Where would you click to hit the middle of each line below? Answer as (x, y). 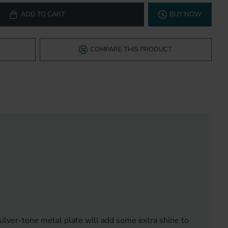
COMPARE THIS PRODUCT (131, 50)
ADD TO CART (43, 15)
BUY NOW (186, 15)
